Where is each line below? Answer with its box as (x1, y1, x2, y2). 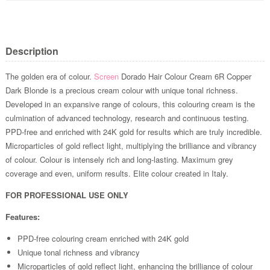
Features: (5, 210, 40, 222)
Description (5, 43, 58, 58)
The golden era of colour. (5, 70, 94, 82)
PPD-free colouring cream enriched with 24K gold (17, 232, 189, 244)
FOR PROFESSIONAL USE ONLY (5, 189, 128, 201)
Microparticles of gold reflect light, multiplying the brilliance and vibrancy (5, 139, 257, 151)
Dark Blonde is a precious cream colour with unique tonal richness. (5, 84, 238, 96)
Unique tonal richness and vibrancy (17, 246, 140, 258)
